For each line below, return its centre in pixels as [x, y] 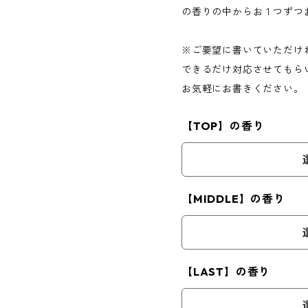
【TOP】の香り [223, 126]
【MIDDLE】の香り [233, 199]
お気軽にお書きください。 [243, 89]
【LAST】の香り [226, 272]
